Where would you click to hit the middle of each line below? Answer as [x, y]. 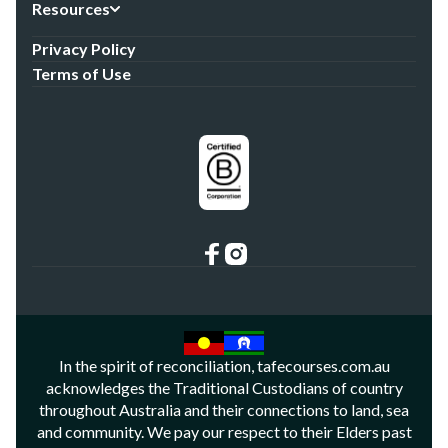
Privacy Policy [84, 48]
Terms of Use [81, 73]
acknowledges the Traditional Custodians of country [224, 387]
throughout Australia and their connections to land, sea [224, 409]
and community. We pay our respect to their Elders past [224, 431]
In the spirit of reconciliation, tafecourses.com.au [224, 365]
